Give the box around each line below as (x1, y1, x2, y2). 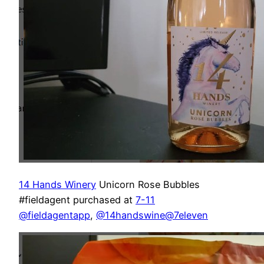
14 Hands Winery (19, 178, 96, 190)
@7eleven (165, 209, 208, 221)
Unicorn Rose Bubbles (96, 178, 200, 190)
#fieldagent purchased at (19, 193, 136, 206)
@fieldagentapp (19, 209, 90, 221)
